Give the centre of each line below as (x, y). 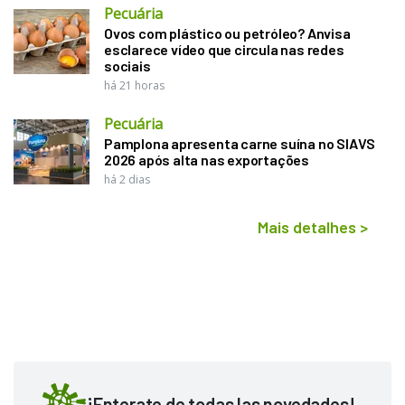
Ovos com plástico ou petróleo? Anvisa (227, 33)
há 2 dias (127, 180)
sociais (127, 66)
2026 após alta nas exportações (207, 160)
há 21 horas (134, 86)
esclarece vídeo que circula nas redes (224, 50)
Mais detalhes (307, 227)
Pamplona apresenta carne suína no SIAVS (240, 144)
